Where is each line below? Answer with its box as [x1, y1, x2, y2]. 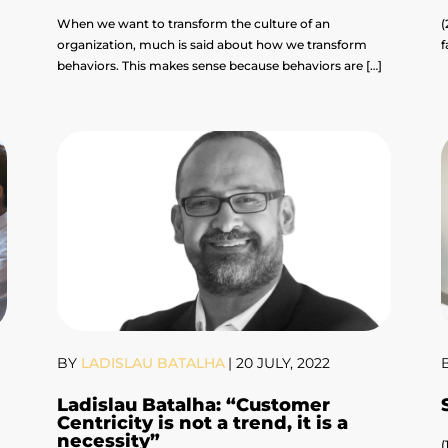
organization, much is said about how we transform [57, 37, 368, 53]
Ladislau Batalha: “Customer [57, 394, 331, 417]
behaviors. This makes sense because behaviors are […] [57, 58, 383, 74]
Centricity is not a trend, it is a [57, 412, 349, 435]
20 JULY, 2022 [236, 354, 331, 373]
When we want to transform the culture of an [57, 16, 331, 32]
